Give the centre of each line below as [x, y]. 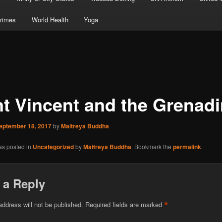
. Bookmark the [152, 147]
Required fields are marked [124, 204]
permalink [187, 147]
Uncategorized [53, 147]
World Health [50, 20]
